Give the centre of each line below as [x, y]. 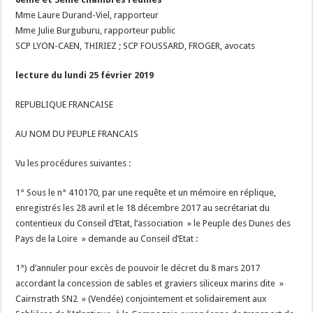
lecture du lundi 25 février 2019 [85, 75]
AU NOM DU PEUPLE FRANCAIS [77, 134]
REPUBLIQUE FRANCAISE [65, 104]
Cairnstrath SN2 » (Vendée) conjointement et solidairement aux [141, 299]
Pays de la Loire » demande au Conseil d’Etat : [107, 239]
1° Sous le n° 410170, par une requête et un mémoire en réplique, [146, 192]
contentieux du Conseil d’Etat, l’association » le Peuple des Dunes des [153, 223]
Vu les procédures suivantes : [73, 163]
